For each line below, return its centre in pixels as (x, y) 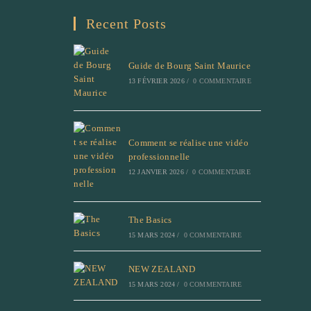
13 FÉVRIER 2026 (156, 81)
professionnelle (159, 156)
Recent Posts (126, 23)
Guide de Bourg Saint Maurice (189, 65)
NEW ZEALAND (162, 269)
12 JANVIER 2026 (156, 171)
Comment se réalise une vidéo (188, 142)
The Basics (150, 219)
